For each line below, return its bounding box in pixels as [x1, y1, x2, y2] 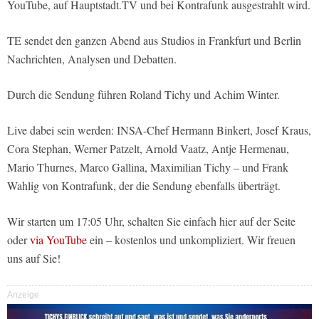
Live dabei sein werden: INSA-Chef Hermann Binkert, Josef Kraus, [7, 122, 311, 137]
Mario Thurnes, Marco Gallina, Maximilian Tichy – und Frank [7, 159, 288, 174]
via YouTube [30, 232, 87, 247]
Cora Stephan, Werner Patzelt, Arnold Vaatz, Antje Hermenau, [7, 141, 289, 156]
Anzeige [7, 290, 39, 300]
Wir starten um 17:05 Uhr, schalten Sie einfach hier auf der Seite [7, 214, 296, 229]
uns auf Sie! [7, 251, 61, 266]
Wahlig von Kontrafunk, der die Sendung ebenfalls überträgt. [7, 178, 281, 193]
